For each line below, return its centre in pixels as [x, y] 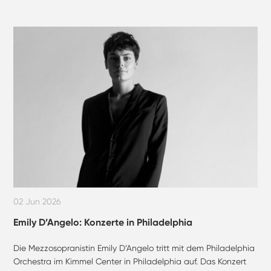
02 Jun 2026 [38, 202]
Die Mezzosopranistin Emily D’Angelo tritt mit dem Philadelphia [134, 248]
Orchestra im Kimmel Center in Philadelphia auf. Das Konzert [130, 262]
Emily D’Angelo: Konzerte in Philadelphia [103, 223]
